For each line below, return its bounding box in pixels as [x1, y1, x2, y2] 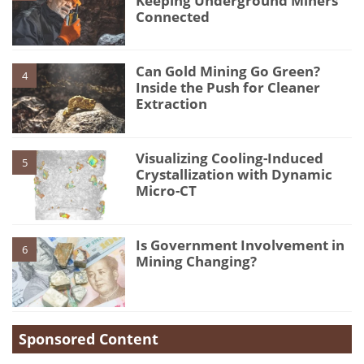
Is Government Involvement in [136, 236, 345, 255]
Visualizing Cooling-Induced [136, 149, 324, 168]
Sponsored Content [19, 328, 158, 349]
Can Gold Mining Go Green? [136, 62, 321, 81]
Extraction [136, 94, 208, 114]
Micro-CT [136, 181, 197, 201]
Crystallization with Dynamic [136, 165, 333, 184]
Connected [136, 6, 210, 26]
